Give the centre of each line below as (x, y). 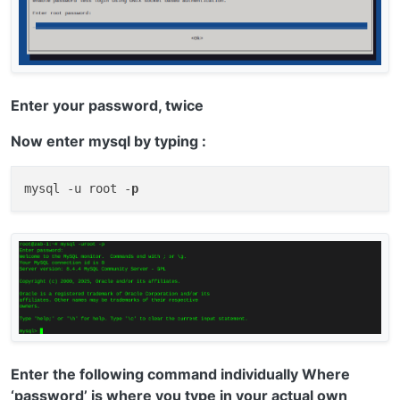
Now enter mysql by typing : (108, 141)
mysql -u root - (78, 188)
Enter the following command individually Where (180, 374)
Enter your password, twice (107, 105)
